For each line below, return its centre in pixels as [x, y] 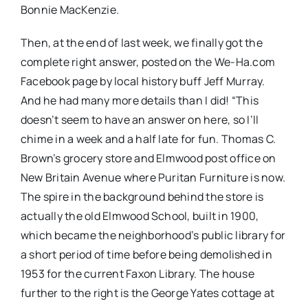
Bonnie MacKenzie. [70, 9]
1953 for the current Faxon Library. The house [137, 273]
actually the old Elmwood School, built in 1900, [140, 216]
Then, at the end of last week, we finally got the [141, 42]
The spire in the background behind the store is [142, 196]
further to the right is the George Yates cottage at [147, 293]
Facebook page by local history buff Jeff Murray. [143, 81]
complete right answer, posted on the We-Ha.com [148, 62]
